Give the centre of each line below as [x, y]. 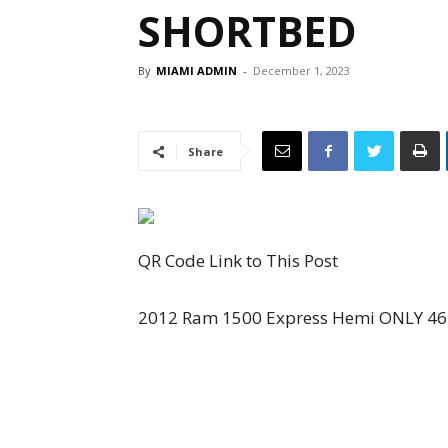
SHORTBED [247, 31]
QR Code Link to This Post [238, 260]
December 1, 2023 [301, 70]
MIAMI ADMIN [196, 70]
